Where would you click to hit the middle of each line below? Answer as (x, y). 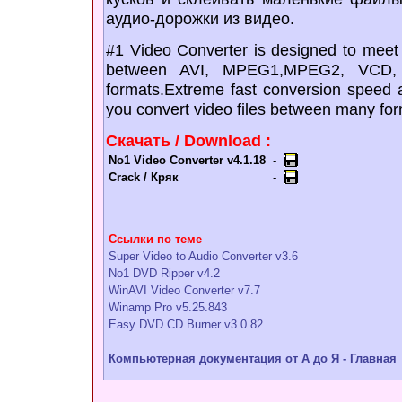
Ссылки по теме (155, 239)
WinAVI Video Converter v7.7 (184, 290)
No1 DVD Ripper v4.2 (164, 273)
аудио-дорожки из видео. (200, 18)
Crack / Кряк (144, 177)
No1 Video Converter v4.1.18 (187, 160)
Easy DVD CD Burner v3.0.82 (186, 324)
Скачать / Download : (188, 140)
